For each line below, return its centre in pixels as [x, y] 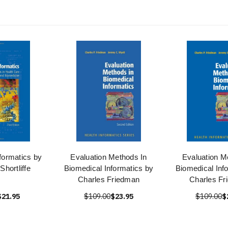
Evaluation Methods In [109, 157]
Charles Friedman [109, 180]
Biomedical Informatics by [109, 168]
